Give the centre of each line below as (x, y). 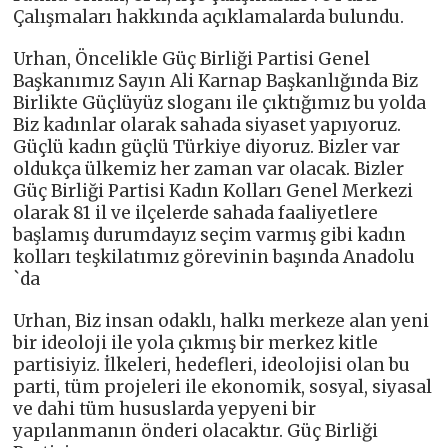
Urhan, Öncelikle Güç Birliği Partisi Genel (192, 58)
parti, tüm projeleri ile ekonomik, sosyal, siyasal (223, 386)
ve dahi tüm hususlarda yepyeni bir (165, 408)
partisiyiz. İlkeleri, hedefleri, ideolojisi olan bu (212, 364)
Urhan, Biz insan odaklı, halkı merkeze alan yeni (221, 320)
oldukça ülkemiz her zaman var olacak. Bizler (209, 168)
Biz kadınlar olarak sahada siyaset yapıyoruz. (207, 124)
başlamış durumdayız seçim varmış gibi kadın (210, 234)
